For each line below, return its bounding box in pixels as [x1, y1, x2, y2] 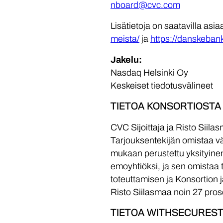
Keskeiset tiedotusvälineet [111, 81, 213, 91]
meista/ [111, 34, 139, 44]
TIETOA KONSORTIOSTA [111, 101, 221, 111]
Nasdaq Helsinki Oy [111, 68, 188, 78]
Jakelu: [111, 55, 142, 65]
